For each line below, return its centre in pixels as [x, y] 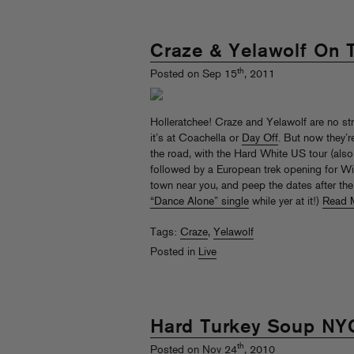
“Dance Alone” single [200, 201]
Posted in [174, 252]
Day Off [260, 138]
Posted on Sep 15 [194, 74]
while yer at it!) [286, 201]
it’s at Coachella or [196, 138]
